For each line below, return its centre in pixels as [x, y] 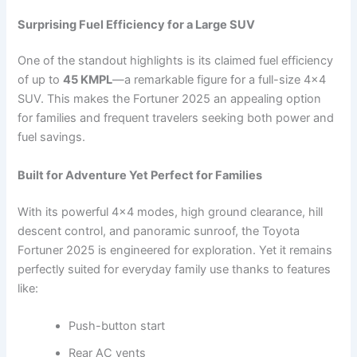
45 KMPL [88, 80]
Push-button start [117, 326]
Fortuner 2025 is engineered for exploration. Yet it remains [175, 250]
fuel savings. [52, 137]
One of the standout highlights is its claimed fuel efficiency [176, 61]
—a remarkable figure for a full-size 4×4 [220, 80]
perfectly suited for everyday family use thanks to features [175, 269]
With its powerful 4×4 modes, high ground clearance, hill [171, 212]
